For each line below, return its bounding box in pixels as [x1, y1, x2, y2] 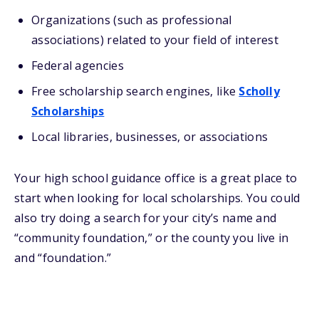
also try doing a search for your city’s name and [14, 210, 277, 226]
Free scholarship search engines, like [31, 83, 239, 99]
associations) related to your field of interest [31, 32, 279, 48]
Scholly [239, 83, 280, 99]
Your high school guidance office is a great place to [14, 170, 298, 186]
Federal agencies [31, 58, 124, 73]
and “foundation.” [14, 250, 112, 266]
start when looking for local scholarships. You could [14, 190, 300, 206]
